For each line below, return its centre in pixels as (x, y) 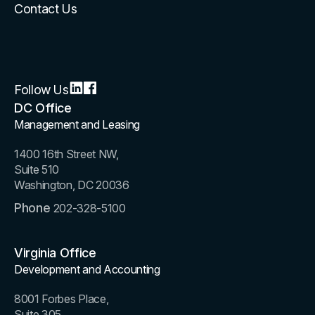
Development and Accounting (87, 269)
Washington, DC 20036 (72, 185)
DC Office (43, 108)
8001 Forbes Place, (62, 298)
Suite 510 (37, 169)
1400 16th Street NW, (66, 154)
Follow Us (41, 89)
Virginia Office (55, 252)
